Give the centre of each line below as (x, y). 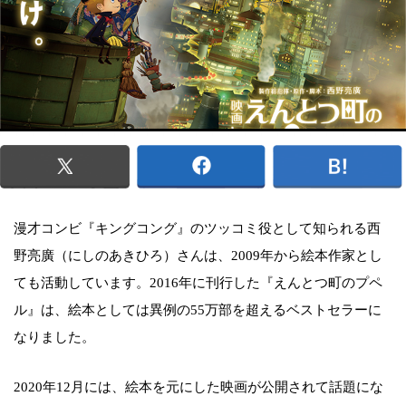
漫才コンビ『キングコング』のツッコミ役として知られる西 (197, 228)
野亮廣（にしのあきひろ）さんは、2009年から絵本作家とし (198, 255)
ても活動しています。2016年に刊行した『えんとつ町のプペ (198, 282)
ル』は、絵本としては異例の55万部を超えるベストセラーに (198, 309)
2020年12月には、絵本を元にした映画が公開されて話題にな (198, 387)
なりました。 (54, 337)
